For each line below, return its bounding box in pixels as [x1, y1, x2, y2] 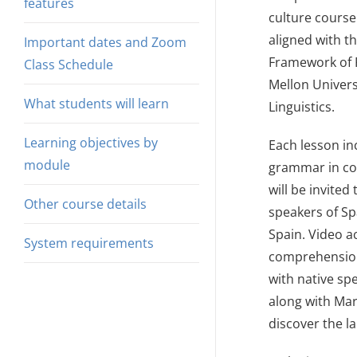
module [24, 156, 70, 174]
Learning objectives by [24, 134, 158, 151]
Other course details [24, 195, 147, 213]
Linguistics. [269, 98, 339, 116]
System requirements [24, 234, 154, 252]
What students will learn [24, 95, 169, 112]
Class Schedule [24, 56, 113, 73]
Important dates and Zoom [24, 33, 186, 51]
